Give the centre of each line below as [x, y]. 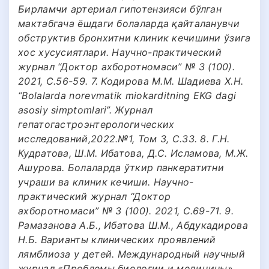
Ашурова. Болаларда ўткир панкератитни [121, 167]
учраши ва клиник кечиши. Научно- [106, 182]
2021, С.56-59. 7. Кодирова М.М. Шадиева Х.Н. [131, 81]
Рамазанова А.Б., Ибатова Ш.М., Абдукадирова [133, 225]
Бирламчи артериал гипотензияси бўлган [120, 9]
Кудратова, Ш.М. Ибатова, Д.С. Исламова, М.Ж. [133, 153]
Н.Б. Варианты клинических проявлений [117, 239]
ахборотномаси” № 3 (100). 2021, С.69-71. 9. [126, 210]
